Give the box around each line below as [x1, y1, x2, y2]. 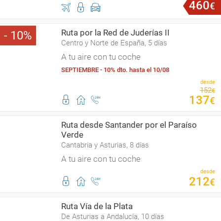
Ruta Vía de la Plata [61, 201, 133, 211]
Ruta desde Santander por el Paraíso [61, 120, 197, 130]
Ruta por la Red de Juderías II [61, 28, 170, 37]
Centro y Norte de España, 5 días [61, 38, 167, 47]
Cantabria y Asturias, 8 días [61, 141, 149, 149]
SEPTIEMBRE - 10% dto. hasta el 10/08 [61, 66, 169, 74]
